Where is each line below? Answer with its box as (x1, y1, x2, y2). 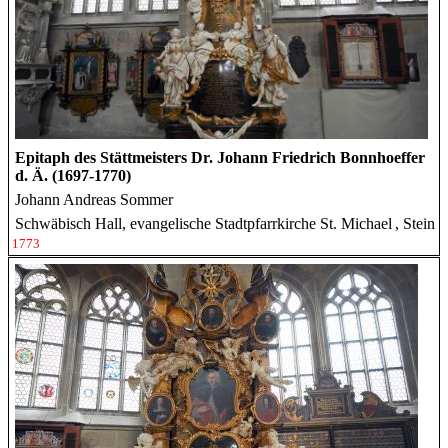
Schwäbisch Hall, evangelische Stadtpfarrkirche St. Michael (15, 214, 392, 232)
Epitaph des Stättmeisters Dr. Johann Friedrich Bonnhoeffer (15, 148, 425, 166)
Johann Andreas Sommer (15, 190, 173, 208)
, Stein (395, 214, 435, 232)
